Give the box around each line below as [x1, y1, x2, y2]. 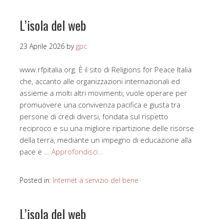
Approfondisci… [51, 147, 103, 157]
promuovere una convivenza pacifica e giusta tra [20, 100, 180, 110]
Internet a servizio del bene [53, 175, 138, 185]
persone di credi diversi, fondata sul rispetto [20, 111, 168, 122]
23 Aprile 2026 [20, 42, 65, 51]
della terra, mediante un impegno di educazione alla [20, 135, 192, 145]
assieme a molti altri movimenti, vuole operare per [20, 88, 187, 98]
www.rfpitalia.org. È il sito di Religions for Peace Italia [20, 65, 192, 75]
